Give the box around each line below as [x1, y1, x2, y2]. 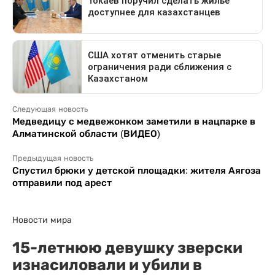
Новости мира [12, 215, 72, 225]
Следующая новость [12, 105, 88, 114]
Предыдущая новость [12, 154, 93, 163]
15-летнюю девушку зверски [12, 238, 242, 257]
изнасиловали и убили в [12, 255, 202, 274]
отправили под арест [12, 177, 112, 188]
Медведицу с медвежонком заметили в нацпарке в [12, 116, 255, 126]
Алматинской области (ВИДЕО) [12, 128, 160, 139]
